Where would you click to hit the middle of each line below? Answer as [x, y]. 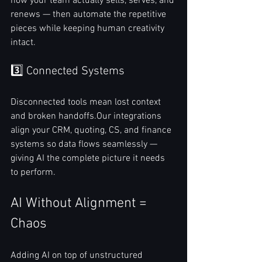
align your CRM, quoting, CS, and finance [92, 131]
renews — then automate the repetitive [89, 15]
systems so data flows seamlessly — [85, 145]
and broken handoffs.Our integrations [87, 117]
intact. [23, 43]
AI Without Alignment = [80, 204]
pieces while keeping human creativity [89, 29]
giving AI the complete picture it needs [89, 159]
